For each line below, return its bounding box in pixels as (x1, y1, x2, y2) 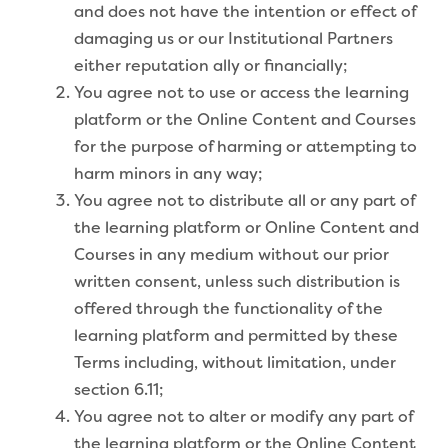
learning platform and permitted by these (74, 328, 398, 345)
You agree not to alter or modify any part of (74, 409, 413, 426)
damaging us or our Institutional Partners (74, 31, 393, 48)
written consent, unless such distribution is (74, 274, 400, 291)
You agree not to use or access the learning (74, 85, 409, 102)
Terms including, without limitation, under (74, 355, 396, 372)
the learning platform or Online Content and (74, 220, 419, 237)
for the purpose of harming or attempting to (74, 139, 417, 156)
